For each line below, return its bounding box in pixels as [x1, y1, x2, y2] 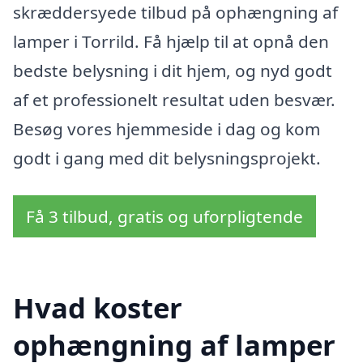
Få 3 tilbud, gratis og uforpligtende [26, 204, 303, 228]
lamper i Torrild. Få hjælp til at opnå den [13, 30, 329, 53]
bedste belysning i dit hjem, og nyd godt [13, 59, 332, 83]
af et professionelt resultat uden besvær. [13, 88, 335, 112]
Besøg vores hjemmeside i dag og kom [13, 117, 320, 141]
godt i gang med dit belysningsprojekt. [13, 147, 321, 170]
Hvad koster [13, 288, 182, 327]
